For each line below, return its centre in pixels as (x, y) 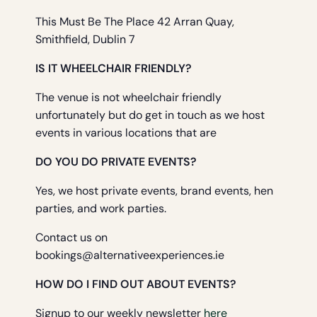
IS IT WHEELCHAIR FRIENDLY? (114, 69)
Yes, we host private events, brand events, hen (154, 191)
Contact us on (71, 238)
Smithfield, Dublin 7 (85, 40)
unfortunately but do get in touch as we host (150, 115)
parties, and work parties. (101, 209)
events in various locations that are (126, 133)
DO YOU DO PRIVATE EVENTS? (116, 162)
